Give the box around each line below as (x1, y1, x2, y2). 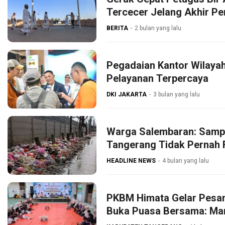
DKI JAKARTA (106, 91, 147, 98)
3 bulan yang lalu (153, 91, 200, 98)
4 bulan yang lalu (162, 157, 209, 165)
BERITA (106, 25, 128, 32)
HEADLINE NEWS (106, 157, 156, 165)
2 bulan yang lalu (135, 25, 181, 32)
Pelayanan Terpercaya (106, 72, 208, 85)
